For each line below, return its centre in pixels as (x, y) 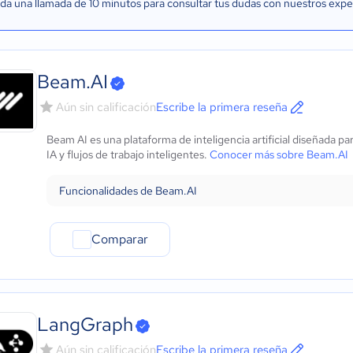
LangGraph (85, 324)
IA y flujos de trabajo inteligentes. (128, 154)
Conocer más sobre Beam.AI (279, 154)
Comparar (119, 239)
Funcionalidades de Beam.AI (128, 191)
